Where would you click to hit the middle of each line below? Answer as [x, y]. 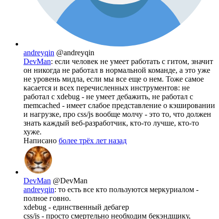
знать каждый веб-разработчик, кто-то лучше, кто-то [111, 123]
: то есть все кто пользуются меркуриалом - [126, 189]
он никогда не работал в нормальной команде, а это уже [117, 70]
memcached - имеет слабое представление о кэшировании [119, 105]
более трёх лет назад [93, 140]
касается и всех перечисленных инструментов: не [107, 88]
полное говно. [47, 198]
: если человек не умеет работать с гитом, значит [132, 61]
